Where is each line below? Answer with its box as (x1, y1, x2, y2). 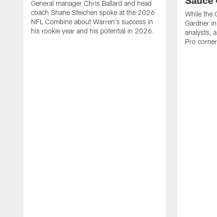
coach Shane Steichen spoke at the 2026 (31, 8, 155, 17)
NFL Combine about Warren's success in (31, 17, 153, 26)
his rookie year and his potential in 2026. (31, 27, 155, 35)
